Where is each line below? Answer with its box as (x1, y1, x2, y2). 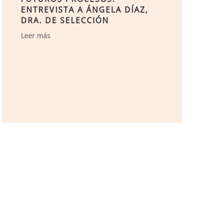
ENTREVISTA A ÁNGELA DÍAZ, (20, 4, 148, 15)
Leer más (20, 31, 50, 40)
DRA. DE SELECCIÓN (20, 15, 109, 26)
